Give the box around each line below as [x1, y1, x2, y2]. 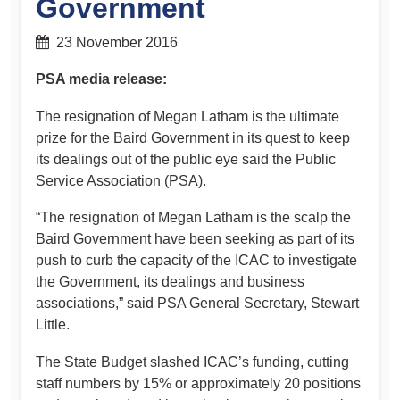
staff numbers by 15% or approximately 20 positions [36, 375, 361, 391]
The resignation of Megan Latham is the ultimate [36, 108, 339, 124]
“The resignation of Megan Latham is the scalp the [36, 210, 351, 226]
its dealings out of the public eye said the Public [36, 151, 336, 167]
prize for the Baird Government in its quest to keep [36, 129, 350, 146]
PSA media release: [36, 71, 167, 87]
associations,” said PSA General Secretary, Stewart [36, 296, 359, 312]
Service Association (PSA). [36, 172, 206, 188]
